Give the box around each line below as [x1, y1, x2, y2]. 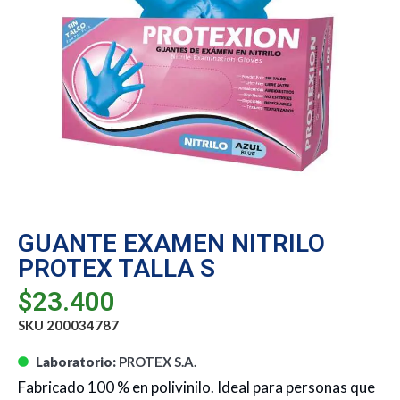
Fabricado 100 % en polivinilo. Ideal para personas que [18, 378, 375, 397]
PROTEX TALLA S [18, 253, 215, 283]
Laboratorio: [36, 354, 116, 371]
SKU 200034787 [18, 317, 119, 334]
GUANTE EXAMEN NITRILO [18, 228, 325, 258]
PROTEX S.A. [119, 354, 196, 371]
